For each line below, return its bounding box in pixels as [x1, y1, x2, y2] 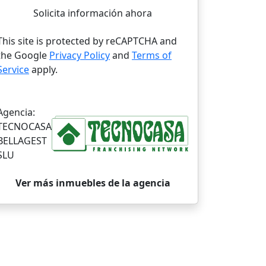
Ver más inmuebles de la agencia [15, 176, 170, 189]
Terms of [132, 49, 172, 62]
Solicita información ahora [33, 7, 152, 20]
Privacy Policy [49, 49, 110, 62]
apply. [29, 63, 58, 76]
